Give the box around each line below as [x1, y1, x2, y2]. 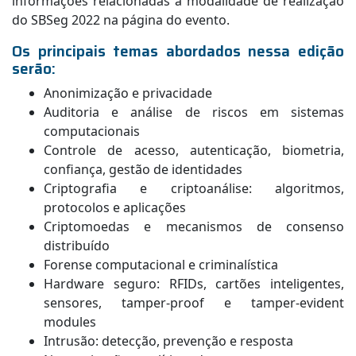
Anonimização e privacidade [44, 84, 212, 102]
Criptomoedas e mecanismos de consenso [44, 218, 344, 235]
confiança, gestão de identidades [44, 161, 242, 178]
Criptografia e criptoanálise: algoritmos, [44, 180, 344, 197]
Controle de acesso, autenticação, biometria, [44, 141, 344, 159]
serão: [12, 56, 56, 80]
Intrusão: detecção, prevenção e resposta [44, 332, 293, 350]
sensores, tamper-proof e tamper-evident [44, 294, 344, 311]
